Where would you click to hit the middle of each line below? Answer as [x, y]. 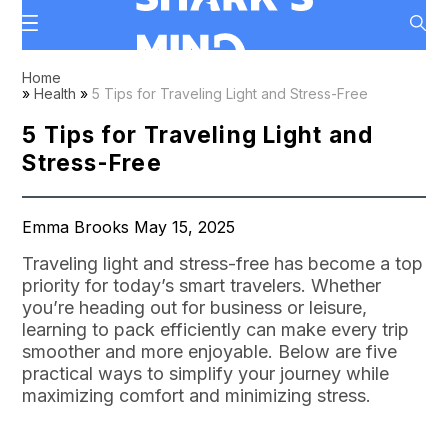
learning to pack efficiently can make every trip [216, 329]
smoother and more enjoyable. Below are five [210, 351]
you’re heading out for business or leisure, [195, 307]
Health [55, 93]
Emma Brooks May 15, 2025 [129, 227]
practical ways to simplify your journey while [206, 373]
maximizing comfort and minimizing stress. [197, 395]
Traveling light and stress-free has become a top [223, 263]
